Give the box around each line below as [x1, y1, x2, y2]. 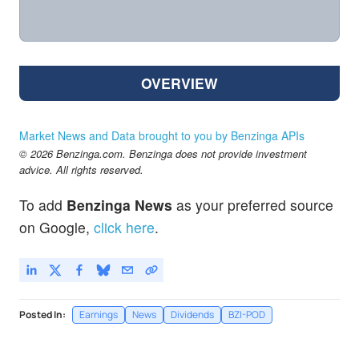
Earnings [79, 307, 118, 321]
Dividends [171, 307, 214, 321]
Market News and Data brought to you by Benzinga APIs [19, 127, 305, 144]
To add [19, 194, 67, 215]
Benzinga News [67, 194, 172, 215]
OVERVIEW [141, 73, 218, 94]
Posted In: [19, 307, 66, 321]
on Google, [19, 216, 90, 237]
